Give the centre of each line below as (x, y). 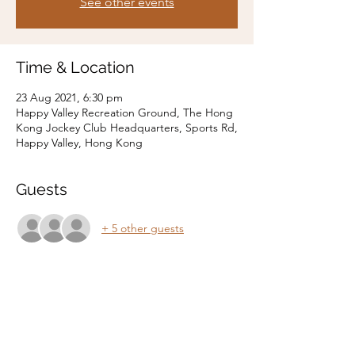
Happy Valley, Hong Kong (79, 143)
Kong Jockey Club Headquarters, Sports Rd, (127, 128)
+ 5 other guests (143, 228)
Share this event (76, 324)
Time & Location (75, 67)
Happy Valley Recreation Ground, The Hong (124, 113)
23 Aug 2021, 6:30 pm (69, 97)
